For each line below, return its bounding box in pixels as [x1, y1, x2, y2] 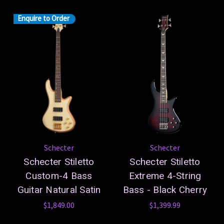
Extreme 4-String [128, 169, 201, 181]
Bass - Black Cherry [122, 183, 207, 195]
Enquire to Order [17, 13, 69, 23]
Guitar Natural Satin [17, 183, 101, 195]
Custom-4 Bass [25, 169, 92, 181]
